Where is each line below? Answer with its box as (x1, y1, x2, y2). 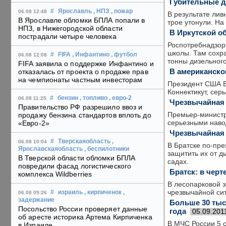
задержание (18, 197, 54, 203)
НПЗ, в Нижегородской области (18, 24, 123, 33)
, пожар (111, 8, 133, 15)
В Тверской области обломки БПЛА (18, 154, 136, 162)
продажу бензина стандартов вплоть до (18, 111, 151, 120)
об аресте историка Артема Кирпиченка (18, 213, 152, 221)
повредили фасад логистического (18, 162, 132, 171)
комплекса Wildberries (18, 170, 92, 179)
